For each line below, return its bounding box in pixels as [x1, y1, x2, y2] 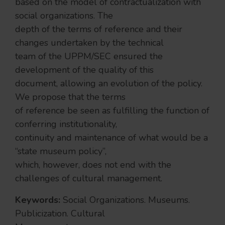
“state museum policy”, [15, 145, 106, 157]
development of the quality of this [15, 64, 154, 76]
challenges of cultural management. [15, 172, 162, 184]
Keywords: [15, 194, 63, 206]
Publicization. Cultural [15, 207, 105, 219]
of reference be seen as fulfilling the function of [15, 104, 209, 117]
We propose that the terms [15, 91, 126, 103]
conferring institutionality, [15, 118, 117, 130]
